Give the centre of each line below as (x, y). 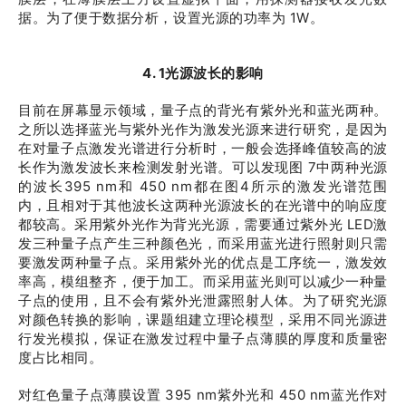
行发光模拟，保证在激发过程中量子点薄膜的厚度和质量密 (203, 338)
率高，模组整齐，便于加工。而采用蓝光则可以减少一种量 (203, 281)
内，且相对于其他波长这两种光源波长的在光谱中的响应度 (203, 205)
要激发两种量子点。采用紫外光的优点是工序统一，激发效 (203, 262)
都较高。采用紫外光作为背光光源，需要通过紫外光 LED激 (203, 224)
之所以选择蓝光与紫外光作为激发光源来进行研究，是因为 (203, 129)
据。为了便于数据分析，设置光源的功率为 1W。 (171, 18)
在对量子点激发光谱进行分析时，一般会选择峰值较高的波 (203, 148)
